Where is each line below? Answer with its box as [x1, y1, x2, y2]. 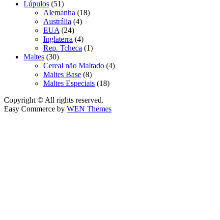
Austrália [43, 17, 71, 26]
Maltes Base [43, 70, 81, 79]
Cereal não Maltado [43, 61, 104, 70]
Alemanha [43, 8, 75, 17]
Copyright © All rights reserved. [4, 95, 104, 104]
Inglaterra [43, 34, 73, 43]
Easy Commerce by [4, 104, 67, 113]
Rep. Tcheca [43, 43, 82, 52]
